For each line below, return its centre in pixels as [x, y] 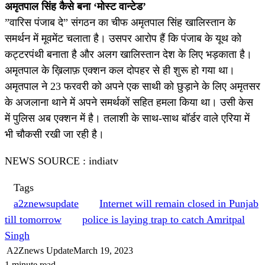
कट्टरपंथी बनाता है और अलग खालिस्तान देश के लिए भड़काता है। [128, 54]
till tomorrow [33, 219]
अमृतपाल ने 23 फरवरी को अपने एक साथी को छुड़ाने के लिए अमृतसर [132, 86]
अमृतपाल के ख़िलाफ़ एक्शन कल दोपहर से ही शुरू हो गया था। [120, 70]
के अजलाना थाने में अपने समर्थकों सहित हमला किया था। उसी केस [129, 102]
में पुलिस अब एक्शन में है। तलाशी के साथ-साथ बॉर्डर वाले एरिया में [127, 118]
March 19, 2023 [103, 250]
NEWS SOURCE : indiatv [62, 161]
